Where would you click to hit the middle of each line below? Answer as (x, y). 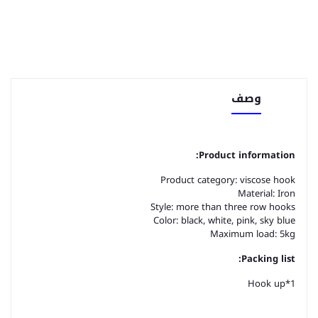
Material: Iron (267, 193)
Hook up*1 (272, 284)
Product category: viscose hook (228, 180)
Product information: (247, 155)
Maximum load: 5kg (253, 234)
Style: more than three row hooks (223, 207)
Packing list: (268, 259)
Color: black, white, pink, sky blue (224, 220)
